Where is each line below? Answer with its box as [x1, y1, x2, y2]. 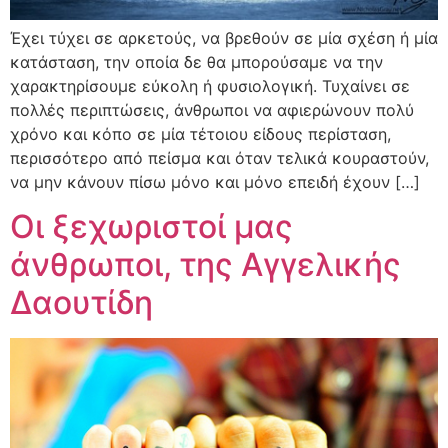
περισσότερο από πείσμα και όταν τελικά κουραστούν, [10, 147, 429, 168]
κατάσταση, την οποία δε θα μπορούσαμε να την [10, 51, 383, 72]
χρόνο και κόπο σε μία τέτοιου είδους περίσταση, [10, 123, 391, 144]
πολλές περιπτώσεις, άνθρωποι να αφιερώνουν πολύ [10, 99, 414, 120]
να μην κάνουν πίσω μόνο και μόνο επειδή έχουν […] [10, 171, 420, 192]
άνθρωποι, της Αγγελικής [10, 245, 401, 285]
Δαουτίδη [10, 283, 153, 323]
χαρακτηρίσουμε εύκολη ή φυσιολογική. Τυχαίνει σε [10, 75, 410, 96]
